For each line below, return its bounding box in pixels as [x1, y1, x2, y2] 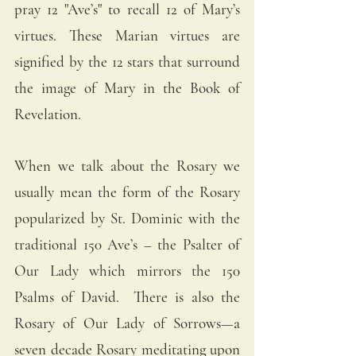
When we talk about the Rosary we [14, 156, 240, 175]
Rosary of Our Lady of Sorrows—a [14, 313, 240, 332]
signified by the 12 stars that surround [14, 52, 240, 71]
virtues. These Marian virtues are [14, 25, 240, 44]
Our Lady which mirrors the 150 [14, 261, 240, 280]
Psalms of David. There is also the [14, 287, 240, 306]
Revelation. [14, 104, 84, 123]
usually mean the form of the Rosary [14, 182, 240, 201]
